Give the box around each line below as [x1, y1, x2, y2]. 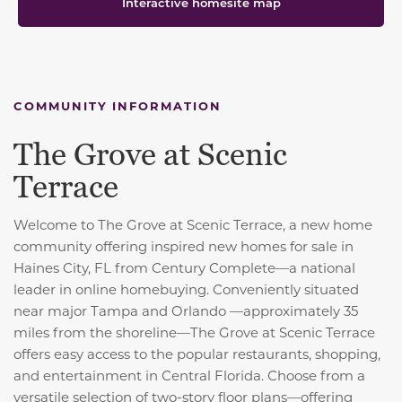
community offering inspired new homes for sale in [13, 237, 354, 256]
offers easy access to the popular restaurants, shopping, [13, 345, 380, 363]
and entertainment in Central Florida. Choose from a [13, 366, 365, 385]
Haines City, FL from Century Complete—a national [13, 258, 355, 277]
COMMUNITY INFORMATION [13, 98, 222, 114]
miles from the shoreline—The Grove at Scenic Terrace [13, 323, 375, 342]
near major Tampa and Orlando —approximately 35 [13, 301, 358, 320]
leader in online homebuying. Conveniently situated [13, 280, 359, 299]
